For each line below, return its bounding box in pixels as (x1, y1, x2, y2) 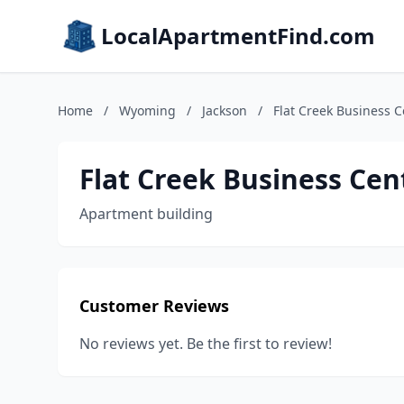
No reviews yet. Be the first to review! (79, 334, 332, 353)
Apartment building (79, 204, 213, 224)
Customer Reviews (79, 295, 229, 317)
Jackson (202, 102, 247, 119)
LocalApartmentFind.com (101, 21, 375, 50)
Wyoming (119, 102, 176, 119)
